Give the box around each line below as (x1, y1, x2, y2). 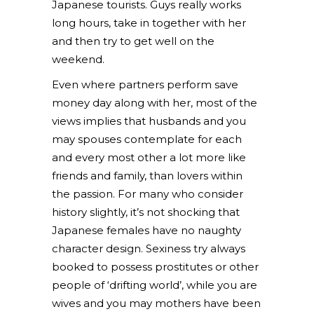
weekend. (52, 53, 104, 66)
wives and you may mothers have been (52, 296, 261, 310)
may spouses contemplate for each (52, 132, 242, 146)
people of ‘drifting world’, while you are (52, 278, 257, 292)
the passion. (52, 187, 115, 200)
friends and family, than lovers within (52, 169, 243, 182)
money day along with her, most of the (52, 96, 257, 109)
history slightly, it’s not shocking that (52, 205, 240, 219)
